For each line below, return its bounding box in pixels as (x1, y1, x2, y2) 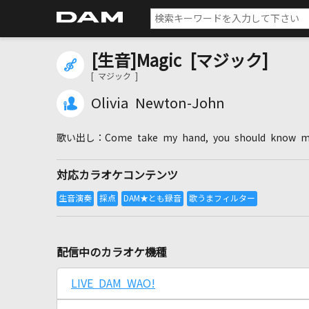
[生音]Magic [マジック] (91, 52, 268, 69)
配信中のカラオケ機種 (57, 247, 167, 258)
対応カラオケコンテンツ (57, 170, 178, 181)
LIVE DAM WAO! (71, 278, 155, 289)
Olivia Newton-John (91, 97, 225, 110)
